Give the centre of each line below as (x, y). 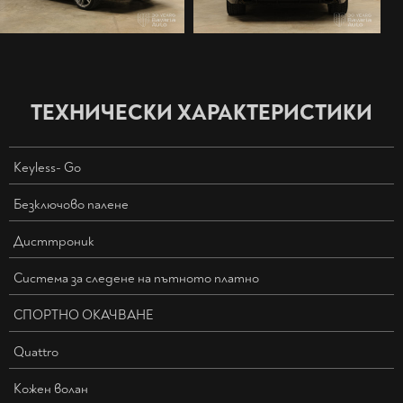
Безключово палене (71, 205)
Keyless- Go (47, 168)
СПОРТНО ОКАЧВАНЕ (83, 316)
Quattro (36, 353)
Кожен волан (51, 390)
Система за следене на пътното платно (136, 279)
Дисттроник (54, 242)
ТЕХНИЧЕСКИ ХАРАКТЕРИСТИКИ (201, 113)
